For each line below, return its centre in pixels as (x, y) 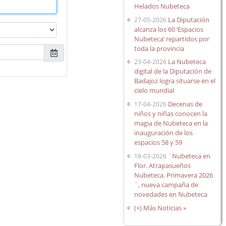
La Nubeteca (187, 62)
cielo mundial (154, 91)
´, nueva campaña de (166, 184)
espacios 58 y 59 (158, 142)
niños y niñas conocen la (171, 114)
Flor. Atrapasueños (163, 165)
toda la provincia (159, 48)
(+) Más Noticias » (160, 208)
